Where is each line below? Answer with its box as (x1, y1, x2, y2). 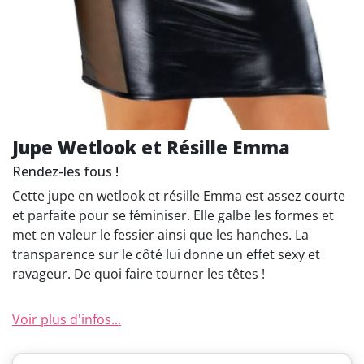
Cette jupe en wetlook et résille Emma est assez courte (12, 187, 345, 205)
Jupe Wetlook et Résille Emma (12, 135, 290, 159)
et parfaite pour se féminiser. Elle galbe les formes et (12, 206, 334, 224)
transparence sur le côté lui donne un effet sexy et (12, 245, 320, 263)
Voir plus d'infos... (12, 310, 121, 328)
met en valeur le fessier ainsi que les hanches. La (12, 226, 309, 244)
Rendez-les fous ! (12, 162, 119, 180)
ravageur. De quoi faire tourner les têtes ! (12, 265, 265, 283)
